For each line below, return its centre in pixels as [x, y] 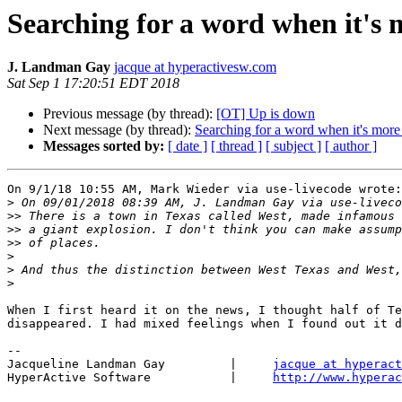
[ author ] [351, 146]
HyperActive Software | [140, 378]
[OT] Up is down [266, 114]
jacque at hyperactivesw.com [195, 67]
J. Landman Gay [59, 67]
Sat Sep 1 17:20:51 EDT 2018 [93, 83]
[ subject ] [293, 146]
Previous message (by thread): [130, 114]
